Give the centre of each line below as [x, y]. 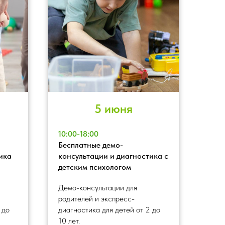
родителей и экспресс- [96, 198]
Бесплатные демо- [91, 145]
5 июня [114, 108]
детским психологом [95, 167]
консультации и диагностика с [113, 156]
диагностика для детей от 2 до [109, 209]
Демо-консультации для [98, 187]
